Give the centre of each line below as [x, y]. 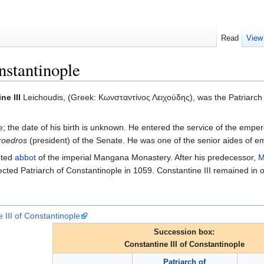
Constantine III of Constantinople [184, 245]
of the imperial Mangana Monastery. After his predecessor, [147, 158]
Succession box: [184, 232]
